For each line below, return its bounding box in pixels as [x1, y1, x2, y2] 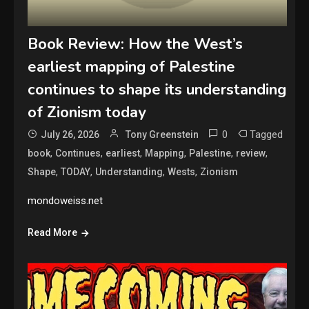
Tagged [250, 128, 283, 141]
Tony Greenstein [126, 128, 199, 140]
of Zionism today [28, 101, 147, 123]
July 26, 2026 [41, 128, 100, 140]
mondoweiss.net [28, 194, 103, 207]
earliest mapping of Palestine [28, 56, 236, 77]
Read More [28, 226, 78, 238]
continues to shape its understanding [28, 79, 287, 100]
